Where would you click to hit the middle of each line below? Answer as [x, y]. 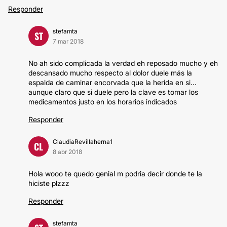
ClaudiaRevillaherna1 [83, 142]
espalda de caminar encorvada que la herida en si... [112, 82]
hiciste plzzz [49, 183]
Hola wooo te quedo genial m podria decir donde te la [115, 174]
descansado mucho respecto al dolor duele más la [110, 73]
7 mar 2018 [68, 41]
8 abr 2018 [67, 152]
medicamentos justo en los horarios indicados [103, 102]
